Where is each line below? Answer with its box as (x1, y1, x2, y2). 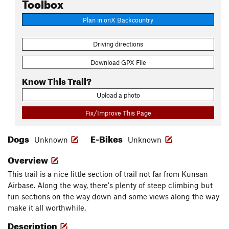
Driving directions (93, 40, 143, 49)
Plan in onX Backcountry (83, 15, 153, 24)
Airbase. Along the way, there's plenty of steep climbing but (8, 180, 213, 190)
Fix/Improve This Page (85, 108, 151, 117)
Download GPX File (90, 58, 146, 66)
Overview (8, 152, 50, 166)
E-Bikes (90, 131, 124, 145)
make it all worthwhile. (8, 203, 86, 213)
